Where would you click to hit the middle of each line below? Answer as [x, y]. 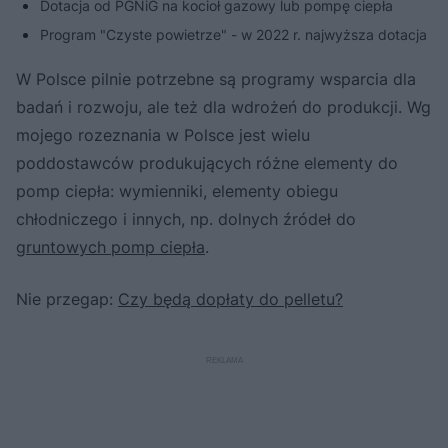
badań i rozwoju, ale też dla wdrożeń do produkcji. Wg [223, 107]
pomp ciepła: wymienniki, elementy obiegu [177, 191]
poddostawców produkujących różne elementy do [207, 163]
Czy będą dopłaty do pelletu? [230, 299]
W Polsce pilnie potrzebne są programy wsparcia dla [216, 79]
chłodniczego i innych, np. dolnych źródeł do [186, 219]
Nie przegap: [67, 299]
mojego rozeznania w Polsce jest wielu [163, 135]
